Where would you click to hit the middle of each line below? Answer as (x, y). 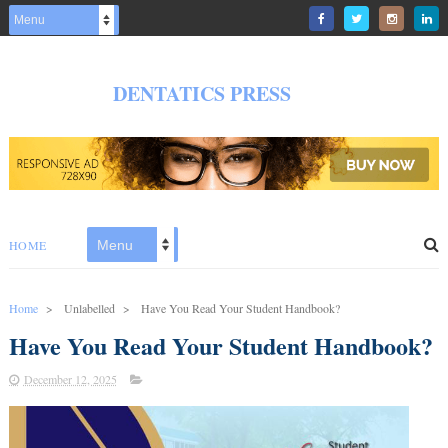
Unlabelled (89, 308)
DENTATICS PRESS (201, 93)
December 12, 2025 (70, 379)
